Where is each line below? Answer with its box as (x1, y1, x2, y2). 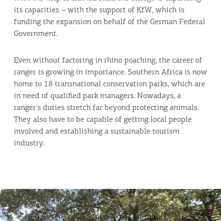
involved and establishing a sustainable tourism (14, 127, 180, 136)
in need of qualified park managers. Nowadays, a (14, 92, 181, 100)
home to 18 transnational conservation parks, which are (14, 80, 205, 88)
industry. (14, 139, 44, 147)
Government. (14, 30, 58, 38)
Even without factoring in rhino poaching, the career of (14, 56, 202, 65)
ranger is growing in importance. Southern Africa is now (14, 68, 207, 76)
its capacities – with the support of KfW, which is (14, 6, 184, 14)
